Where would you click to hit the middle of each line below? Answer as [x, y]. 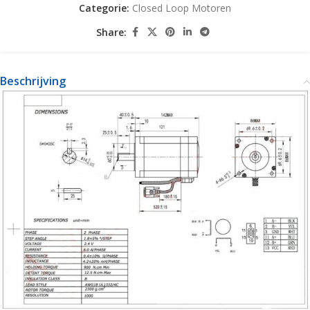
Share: [111, 32]
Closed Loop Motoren [182, 8]
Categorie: [104, 8]
